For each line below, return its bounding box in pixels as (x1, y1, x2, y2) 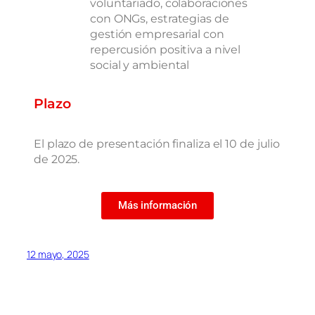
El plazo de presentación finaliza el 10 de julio (34, 136, 281, 151)
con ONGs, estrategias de (90, 11, 229, 25)
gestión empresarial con (90, 26, 224, 41)
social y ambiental (90, 57, 190, 72)
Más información (117, 199, 198, 212)
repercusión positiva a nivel (90, 41, 241, 56)
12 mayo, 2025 (27, 247, 89, 262)
